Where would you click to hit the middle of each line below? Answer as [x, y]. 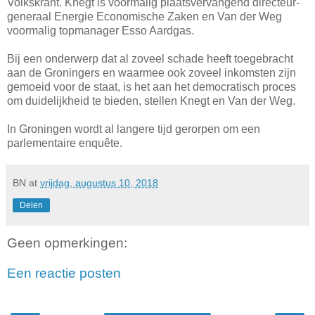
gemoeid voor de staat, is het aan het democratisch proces [152, 86]
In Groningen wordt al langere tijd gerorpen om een [134, 129]
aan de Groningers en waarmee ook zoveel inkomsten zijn [152, 72]
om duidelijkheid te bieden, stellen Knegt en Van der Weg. [151, 101]
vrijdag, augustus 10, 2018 [99, 182]
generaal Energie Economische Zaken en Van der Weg [144, 16]
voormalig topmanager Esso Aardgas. [101, 30]
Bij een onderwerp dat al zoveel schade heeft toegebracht [150, 58]
